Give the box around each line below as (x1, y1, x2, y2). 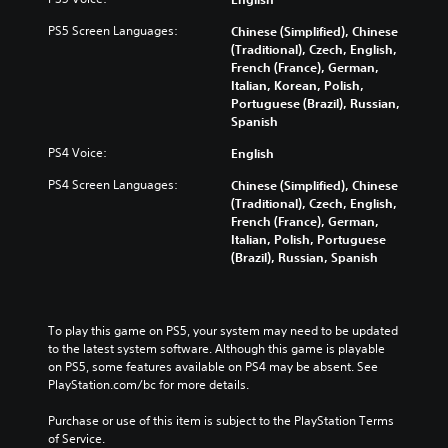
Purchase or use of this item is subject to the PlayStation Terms (48, 411, 394, 429)
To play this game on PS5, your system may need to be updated (48, 321, 398, 339)
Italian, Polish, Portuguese (231, 230, 386, 247)
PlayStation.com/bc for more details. (48, 375, 249, 393)
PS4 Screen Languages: (48, 175, 178, 193)
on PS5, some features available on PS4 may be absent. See (48, 357, 378, 375)
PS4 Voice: (48, 143, 107, 161)
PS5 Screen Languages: (48, 21, 178, 39)
